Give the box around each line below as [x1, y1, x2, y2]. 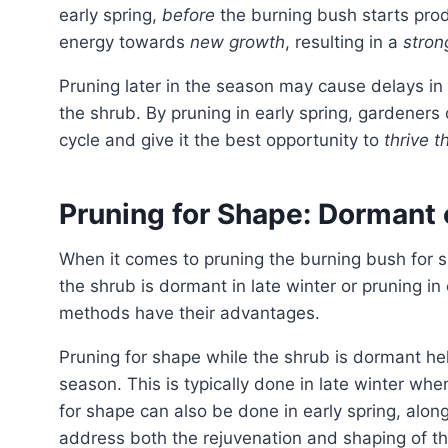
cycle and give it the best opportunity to [59, 130, 384, 151]
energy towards [59, 32, 190, 53]
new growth [190, 32, 285, 53]
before [162, 5, 215, 26]
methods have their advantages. [59, 303, 320, 324]
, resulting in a [285, 32, 403, 53]
